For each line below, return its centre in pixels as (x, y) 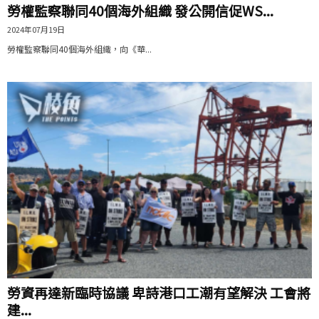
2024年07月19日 (36, 29)
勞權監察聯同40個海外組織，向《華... (79, 48)
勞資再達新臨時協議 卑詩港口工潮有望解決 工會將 (159, 293)
